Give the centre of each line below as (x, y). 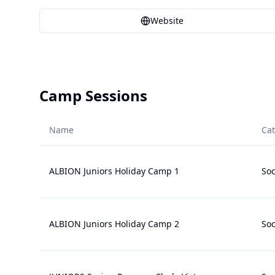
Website (167, 21)
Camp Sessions (93, 95)
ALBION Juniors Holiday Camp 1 (114, 171)
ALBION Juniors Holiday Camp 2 (114, 224)
